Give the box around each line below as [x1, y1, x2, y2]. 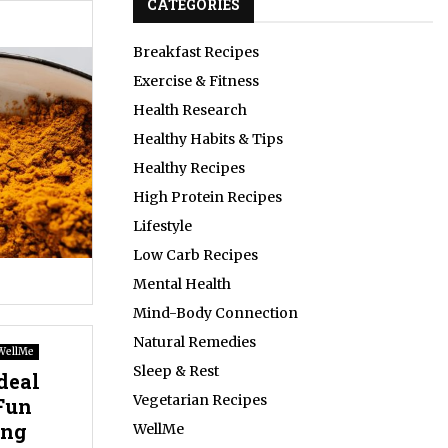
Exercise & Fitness [133, 72, 259, 91]
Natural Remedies [133, 333, 256, 352]
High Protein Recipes [133, 188, 282, 207]
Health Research [133, 101, 247, 120]
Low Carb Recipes [133, 246, 258, 265]
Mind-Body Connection [133, 304, 298, 323]
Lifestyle [133, 217, 192, 236]
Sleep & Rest [133, 362, 219, 381]
